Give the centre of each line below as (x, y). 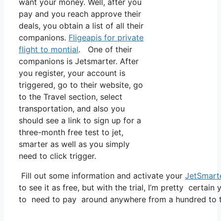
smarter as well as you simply (74, 144)
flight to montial (49, 49)
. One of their (105, 49)
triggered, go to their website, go (81, 85)
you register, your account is (72, 73)
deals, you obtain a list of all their (81, 25)
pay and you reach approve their (80, 14)
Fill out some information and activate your (102, 175)
